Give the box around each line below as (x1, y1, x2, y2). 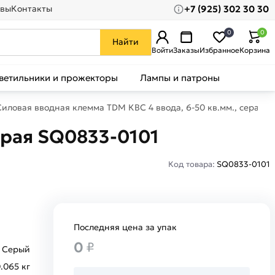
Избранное (199, 45, 239, 55)
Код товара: (168, 158, 217, 169)
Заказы (173, 45, 199, 55)
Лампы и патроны (140, 72, 220, 83)
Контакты (10, 4, 52, 14)
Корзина (239, 45, 270, 55)
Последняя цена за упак (73, 222, 177, 233)
